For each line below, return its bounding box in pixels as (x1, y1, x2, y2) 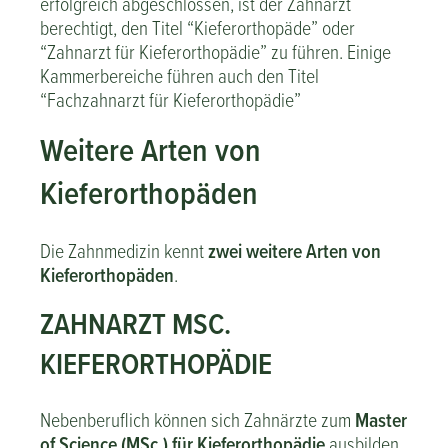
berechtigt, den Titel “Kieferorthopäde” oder (40, 14, 355, 41)
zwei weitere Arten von (208, 237, 381, 265)
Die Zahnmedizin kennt (40, 237, 208, 264)
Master (355, 406, 407, 434)
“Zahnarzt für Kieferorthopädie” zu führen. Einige (40, 38, 391, 65)
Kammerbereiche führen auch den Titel (40, 62, 319, 89)
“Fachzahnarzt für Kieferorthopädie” (40, 86, 301, 113)
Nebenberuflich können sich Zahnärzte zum (40, 406, 355, 433)
